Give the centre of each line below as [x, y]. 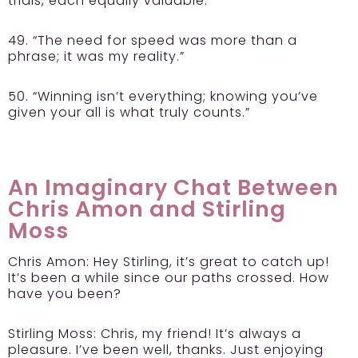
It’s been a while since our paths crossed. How [169, 278]
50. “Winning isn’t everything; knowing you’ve [163, 97]
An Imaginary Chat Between [173, 188]
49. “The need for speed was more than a [153, 41]
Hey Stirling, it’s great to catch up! [209, 262]
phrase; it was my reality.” [96, 57]
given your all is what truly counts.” [131, 113]
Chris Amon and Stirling [147, 209]
